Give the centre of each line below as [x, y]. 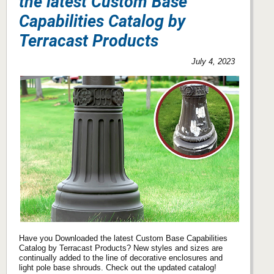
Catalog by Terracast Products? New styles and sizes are [121, 248]
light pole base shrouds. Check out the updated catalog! [118, 267]
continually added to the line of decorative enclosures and [121, 257]
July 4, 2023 [213, 61]
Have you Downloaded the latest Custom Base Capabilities [123, 238]
